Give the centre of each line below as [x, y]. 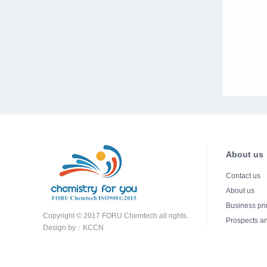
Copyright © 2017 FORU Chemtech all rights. [116, 215]
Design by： [63, 227]
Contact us [243, 176]
